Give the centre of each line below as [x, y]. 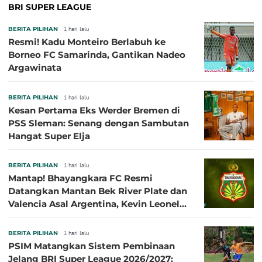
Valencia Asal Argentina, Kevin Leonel [65, 204]
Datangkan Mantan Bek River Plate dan [98, 191]
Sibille [23, 217]
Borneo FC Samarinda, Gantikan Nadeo [97, 55]
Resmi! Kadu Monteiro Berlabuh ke [87, 42]
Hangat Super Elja [49, 136]
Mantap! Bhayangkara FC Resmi [80, 178]
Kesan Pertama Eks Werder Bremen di [94, 111]
